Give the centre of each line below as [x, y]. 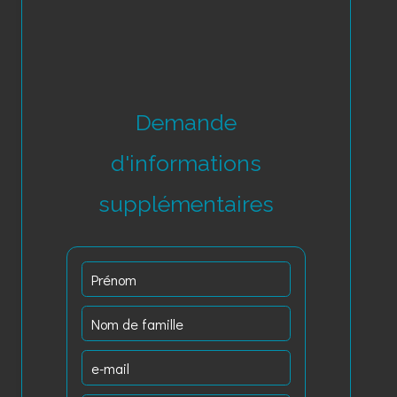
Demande [186, 122]
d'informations [186, 163]
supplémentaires [186, 204]
